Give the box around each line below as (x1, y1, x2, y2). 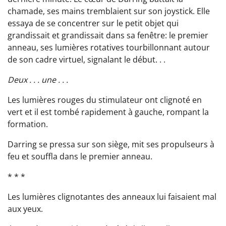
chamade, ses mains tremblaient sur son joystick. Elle (8, 6, 210, 17)
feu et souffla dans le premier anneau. (8, 151, 152, 162)
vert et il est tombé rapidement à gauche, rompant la (8, 106, 209, 118)
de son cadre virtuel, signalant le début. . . (8, 54, 165, 66)
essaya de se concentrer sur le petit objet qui (8, 18, 179, 29)
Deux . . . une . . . (8, 74, 68, 86)
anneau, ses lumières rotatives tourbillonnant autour (8, 42, 210, 53)
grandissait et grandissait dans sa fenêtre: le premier (8, 30, 208, 41)
